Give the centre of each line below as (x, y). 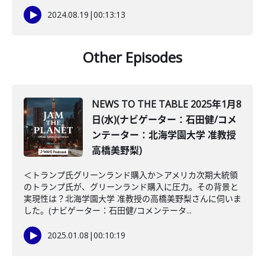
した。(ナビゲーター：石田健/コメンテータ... (108, 210)
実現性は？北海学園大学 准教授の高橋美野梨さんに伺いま (132, 198)
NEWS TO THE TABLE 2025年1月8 (167, 104)
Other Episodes (132, 57)
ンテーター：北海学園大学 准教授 (164, 135)
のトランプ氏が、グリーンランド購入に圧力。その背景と (131, 187)
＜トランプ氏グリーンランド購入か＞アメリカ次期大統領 (131, 175)
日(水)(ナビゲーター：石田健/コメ (164, 119)
